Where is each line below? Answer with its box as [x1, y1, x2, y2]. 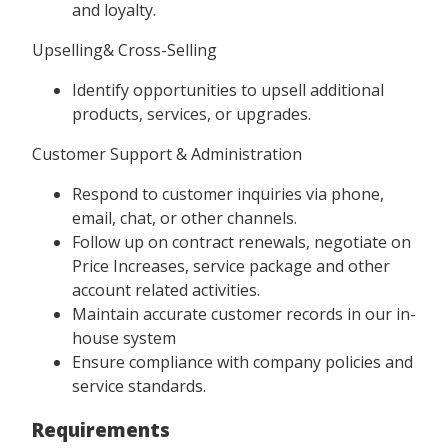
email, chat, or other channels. [72, 206, 297, 229]
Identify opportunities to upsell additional [72, 78, 384, 101]
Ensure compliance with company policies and [72, 350, 413, 373]
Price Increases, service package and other [72, 254, 390, 277]
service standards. [72, 374, 206, 397]
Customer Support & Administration [32, 142, 302, 165]
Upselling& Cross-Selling [32, 38, 217, 61]
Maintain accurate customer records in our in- [72, 302, 416, 325]
